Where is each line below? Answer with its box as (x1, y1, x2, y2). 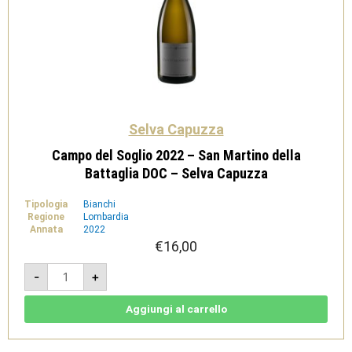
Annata (29, 223, 63, 235)
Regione (27, 211, 64, 222)
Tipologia (24, 198, 68, 210)
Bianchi (83, 198, 115, 210)
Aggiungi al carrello (125, 302, 227, 315)
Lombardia (83, 211, 129, 222)
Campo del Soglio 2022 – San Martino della (51, 146, 301, 163)
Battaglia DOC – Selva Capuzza (84, 164, 268, 181)
